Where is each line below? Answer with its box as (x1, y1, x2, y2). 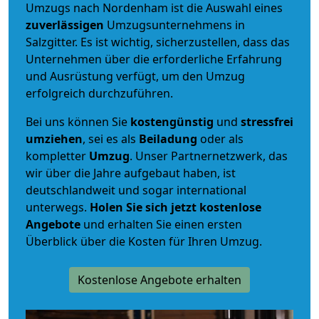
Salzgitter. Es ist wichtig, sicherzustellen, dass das (26, 33, 290, 50)
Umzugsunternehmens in (107, 16, 245, 33)
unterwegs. (26, 199, 90, 215)
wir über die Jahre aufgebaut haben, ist (26, 164, 236, 181)
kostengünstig (130, 113, 214, 130)
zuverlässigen (26, 16, 107, 33)
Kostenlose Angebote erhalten (78, 271, 241, 288)
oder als (197, 130, 244, 147)
